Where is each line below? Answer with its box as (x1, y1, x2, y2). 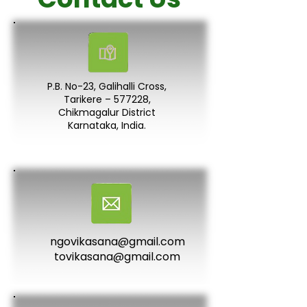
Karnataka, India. (68, 119, 146, 132)
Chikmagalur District (58, 106, 156, 119)
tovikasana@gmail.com (54, 249, 180, 265)
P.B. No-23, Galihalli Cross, (47, 79, 167, 93)
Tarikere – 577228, (63, 93, 151, 106)
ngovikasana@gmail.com (49, 234, 185, 249)
